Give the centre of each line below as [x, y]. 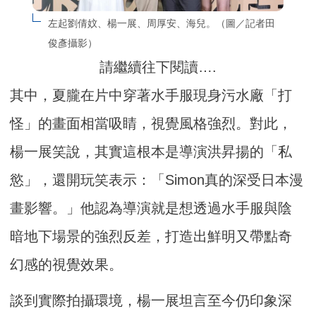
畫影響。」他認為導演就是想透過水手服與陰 [151, 208]
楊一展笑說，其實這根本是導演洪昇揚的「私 [151, 152]
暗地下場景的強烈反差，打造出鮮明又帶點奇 [151, 237]
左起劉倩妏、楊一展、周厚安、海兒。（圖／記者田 [161, 24]
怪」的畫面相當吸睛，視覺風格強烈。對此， [151, 124]
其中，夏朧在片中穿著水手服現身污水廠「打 [151, 96]
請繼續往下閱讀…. [158, 67]
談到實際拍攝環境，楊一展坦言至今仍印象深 [151, 301]
